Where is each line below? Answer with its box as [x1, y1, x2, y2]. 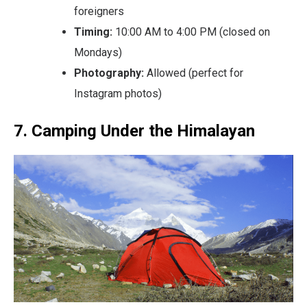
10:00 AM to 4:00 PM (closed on [112, 25, 270, 39]
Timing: [74, 25, 112, 39]
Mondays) [74, 46, 122, 60]
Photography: [74, 66, 144, 80]
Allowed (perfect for [144, 66, 243, 80]
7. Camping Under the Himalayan [14, 121, 255, 141]
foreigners [74, 5, 124, 19]
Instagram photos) [74, 87, 162, 101]
